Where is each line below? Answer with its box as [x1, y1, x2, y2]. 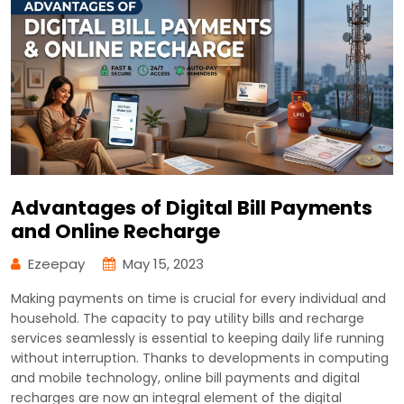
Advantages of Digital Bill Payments [11, 194, 372, 223]
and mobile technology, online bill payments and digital [11, 369, 360, 388]
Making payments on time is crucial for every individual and [11, 289, 386, 308]
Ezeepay [28, 254, 85, 274]
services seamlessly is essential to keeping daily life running [11, 329, 384, 348]
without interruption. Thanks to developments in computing [11, 349, 389, 368]
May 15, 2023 [123, 254, 204, 274]
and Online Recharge [11, 217, 220, 246]
